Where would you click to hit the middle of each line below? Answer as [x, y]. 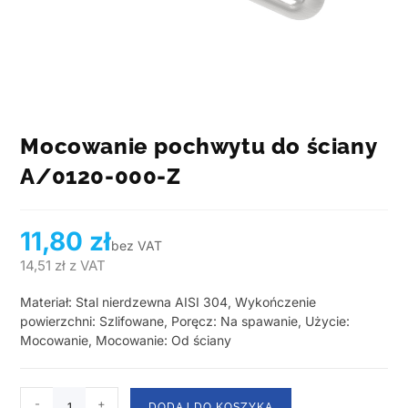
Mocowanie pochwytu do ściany [199, 147]
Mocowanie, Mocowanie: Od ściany [126, 341]
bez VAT [137, 246]
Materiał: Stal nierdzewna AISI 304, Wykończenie [168, 302]
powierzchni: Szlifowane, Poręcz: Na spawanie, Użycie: [185, 321]
